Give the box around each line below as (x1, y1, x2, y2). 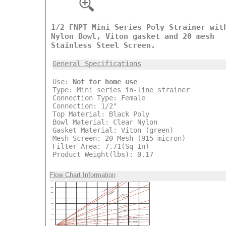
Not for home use (72, 77, 137, 86)
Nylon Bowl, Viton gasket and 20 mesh (50, 31, 214, 41)
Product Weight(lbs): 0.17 (52, 150, 153, 158)
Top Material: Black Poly (52, 109, 149, 118)
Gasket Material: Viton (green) (52, 126, 174, 134)
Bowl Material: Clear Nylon (52, 118, 157, 126)
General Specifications (52, 59, 141, 68)
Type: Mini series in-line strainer (52, 85, 190, 94)
